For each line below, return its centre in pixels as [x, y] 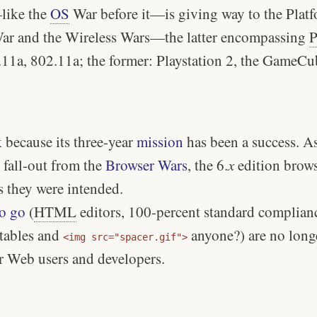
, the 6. [208, 165]
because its [38, 141]
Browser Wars [146, 165]
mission [160, 141]
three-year [103, 141]
